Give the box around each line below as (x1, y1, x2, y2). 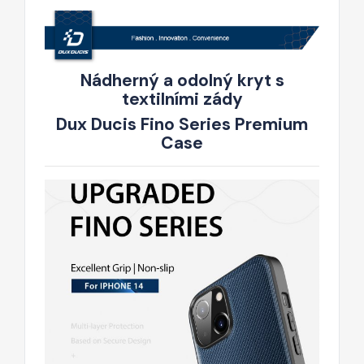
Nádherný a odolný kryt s (80, 69, 284, 93)
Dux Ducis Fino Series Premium (56, 113, 308, 136)
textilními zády (121, 88, 243, 111)
